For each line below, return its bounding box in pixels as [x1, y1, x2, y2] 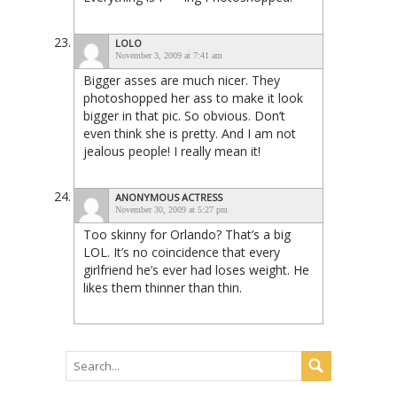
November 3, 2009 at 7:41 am [115, 50, 222, 60]
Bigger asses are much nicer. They [83, 71, 280, 89]
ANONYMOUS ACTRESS [115, 190, 222, 204]
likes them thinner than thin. [83, 278, 242, 296]
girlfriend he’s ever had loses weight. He [83, 261, 309, 278]
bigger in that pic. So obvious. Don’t [83, 106, 285, 124]
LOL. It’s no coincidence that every [83, 243, 280, 261]
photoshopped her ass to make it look [83, 89, 303, 106]
